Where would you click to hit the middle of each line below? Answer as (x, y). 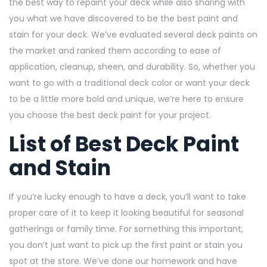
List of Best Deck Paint (124, 144)
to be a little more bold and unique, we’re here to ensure (126, 99)
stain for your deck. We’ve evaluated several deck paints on (133, 34)
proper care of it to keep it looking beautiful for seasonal (126, 212)
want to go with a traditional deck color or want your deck (129, 83)
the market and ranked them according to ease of (115, 50)
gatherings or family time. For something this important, (126, 229)
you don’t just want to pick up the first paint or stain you (126, 245)
